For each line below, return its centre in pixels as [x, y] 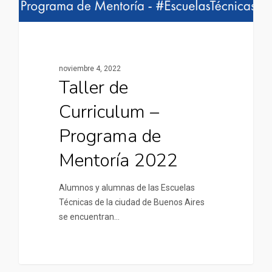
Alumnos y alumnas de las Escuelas [127, 188]
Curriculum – [109, 112]
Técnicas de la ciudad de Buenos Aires [131, 202]
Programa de [110, 137]
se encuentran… [89, 217]
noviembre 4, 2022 [90, 69]
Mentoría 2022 [118, 161]
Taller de [93, 88]
